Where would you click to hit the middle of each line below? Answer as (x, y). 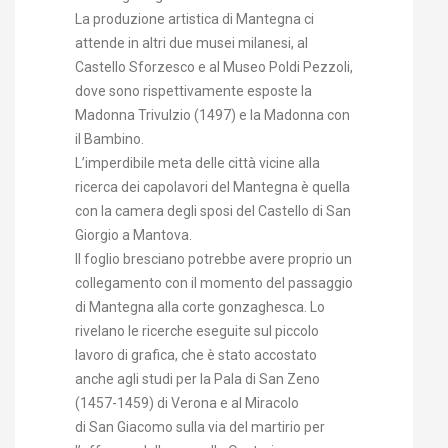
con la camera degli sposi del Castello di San (213, 211)
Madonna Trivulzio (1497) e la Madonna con (212, 115)
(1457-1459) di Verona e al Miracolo (187, 403)
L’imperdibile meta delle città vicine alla (197, 163)
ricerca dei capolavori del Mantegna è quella (212, 187)
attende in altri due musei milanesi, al (191, 43)
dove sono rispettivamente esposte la (193, 91)
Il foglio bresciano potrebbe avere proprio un (213, 259)
